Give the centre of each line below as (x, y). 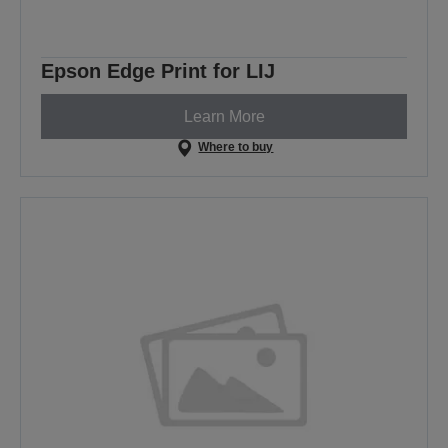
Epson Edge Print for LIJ (158, 71)
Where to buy (236, 147)
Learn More (224, 116)
